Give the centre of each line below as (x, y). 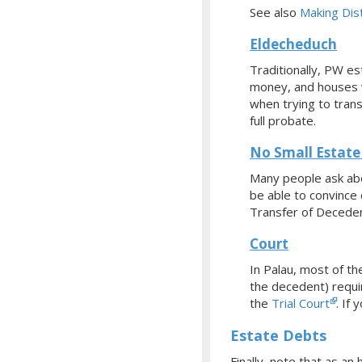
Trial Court (301, 303)
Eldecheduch (293, 44)
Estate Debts (278, 335)
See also (275, 12)
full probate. (283, 120)
